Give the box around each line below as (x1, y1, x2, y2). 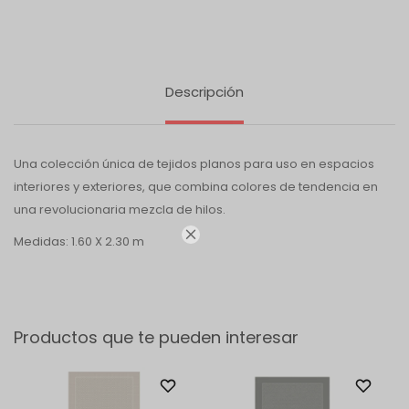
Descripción (165, 81, 244, 101)
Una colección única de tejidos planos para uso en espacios (14, 154, 374, 173)
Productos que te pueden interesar (14, 325, 299, 349)
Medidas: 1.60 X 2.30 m (14, 232, 144, 250)
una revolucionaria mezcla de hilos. (14, 200, 225, 218)
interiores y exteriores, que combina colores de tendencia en (14, 177, 378, 195)
